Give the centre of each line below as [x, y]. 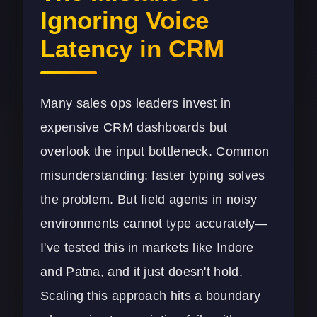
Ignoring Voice [125, 20]
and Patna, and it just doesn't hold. [142, 271]
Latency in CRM [132, 48]
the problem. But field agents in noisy [149, 199]
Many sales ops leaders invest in [136, 103]
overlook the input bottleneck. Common [155, 151]
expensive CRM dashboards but [134, 127]
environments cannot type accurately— [154, 223]
